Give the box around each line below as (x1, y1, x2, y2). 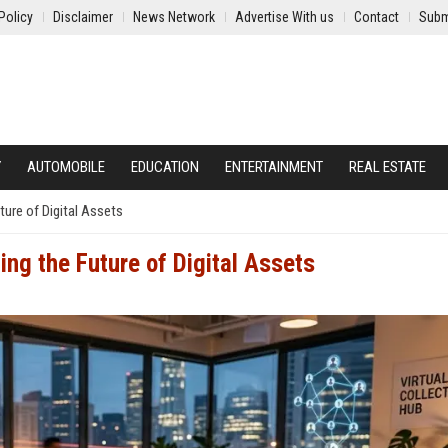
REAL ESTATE (349, 158, 426, 176)
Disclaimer (53, 9, 113, 25)
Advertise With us (235, 9, 334, 25)
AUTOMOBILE (27, 158, 105, 176)
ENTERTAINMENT (225, 158, 323, 176)
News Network (133, 9, 215, 25)
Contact (354, 9, 399, 25)
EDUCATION (131, 158, 199, 176)
